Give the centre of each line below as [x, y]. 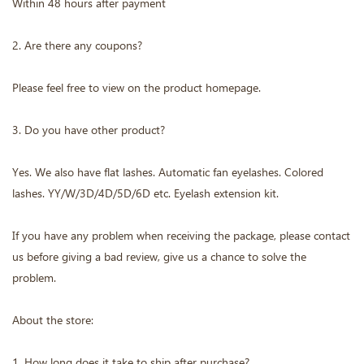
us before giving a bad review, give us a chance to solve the [159, 257]
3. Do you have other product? [89, 130]
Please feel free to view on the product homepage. [136, 88]
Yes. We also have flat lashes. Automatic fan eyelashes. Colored [168, 173]
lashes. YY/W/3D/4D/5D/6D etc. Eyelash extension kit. [145, 194]
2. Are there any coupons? [77, 46]
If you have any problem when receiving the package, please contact [181, 236]
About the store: [53, 321]
